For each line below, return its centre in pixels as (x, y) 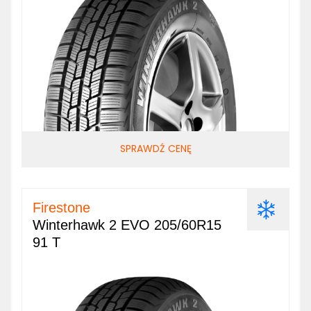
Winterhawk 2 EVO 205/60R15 (127, 225)
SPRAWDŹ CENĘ (155, 149)
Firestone (61, 208)
